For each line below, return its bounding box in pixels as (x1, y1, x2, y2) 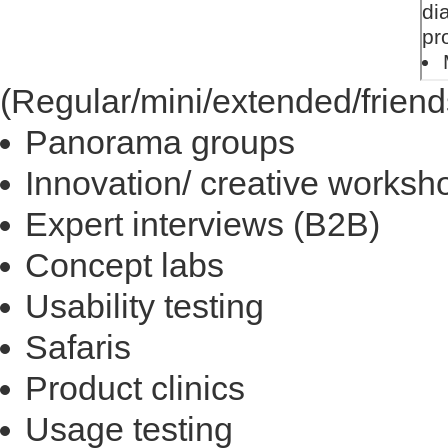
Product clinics (25, 369, 245, 407)
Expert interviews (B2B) (25, 205, 380, 243)
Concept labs (25, 246, 224, 284)
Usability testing (25, 287, 264, 325)
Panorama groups (25, 123, 295, 161)
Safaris (25, 328, 131, 366)
